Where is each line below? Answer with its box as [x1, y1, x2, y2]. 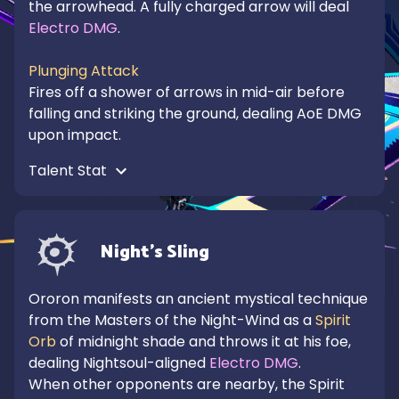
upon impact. [28, 125, 121, 145]
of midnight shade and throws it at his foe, [56, 331, 351, 352]
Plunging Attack [28, 61, 139, 81]
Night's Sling [100, 238, 209, 267]
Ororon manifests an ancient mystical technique [28, 289, 368, 309]
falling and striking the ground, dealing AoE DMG [28, 103, 362, 124]
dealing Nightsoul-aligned [28, 353, 209, 373]
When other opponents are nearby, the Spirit [28, 374, 345, 395]
